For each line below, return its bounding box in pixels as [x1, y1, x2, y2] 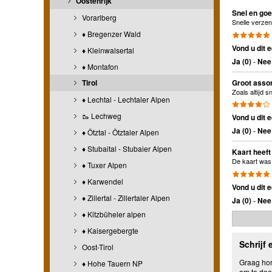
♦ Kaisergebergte [80, 225, 138, 236]
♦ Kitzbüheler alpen [80, 208, 146, 219]
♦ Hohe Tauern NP [80, 257, 143, 268]
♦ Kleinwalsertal [80, 44, 134, 55]
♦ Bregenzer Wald [80, 28, 141, 39]
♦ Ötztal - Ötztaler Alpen [80, 126, 159, 137]
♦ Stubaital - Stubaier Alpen [80, 143, 172, 154]
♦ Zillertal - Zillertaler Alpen [80, 192, 170, 203]
